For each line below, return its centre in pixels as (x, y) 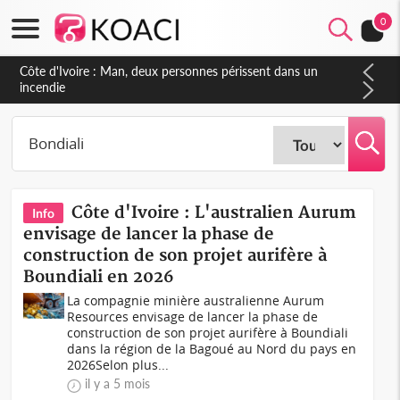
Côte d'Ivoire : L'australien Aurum (214, 213)
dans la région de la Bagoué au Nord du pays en (212, 349)
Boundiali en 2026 (99, 277)
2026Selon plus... (118, 365)
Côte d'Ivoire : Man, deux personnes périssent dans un (169, 71)
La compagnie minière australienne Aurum (196, 300)
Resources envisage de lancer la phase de (193, 317)
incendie (43, 87)
